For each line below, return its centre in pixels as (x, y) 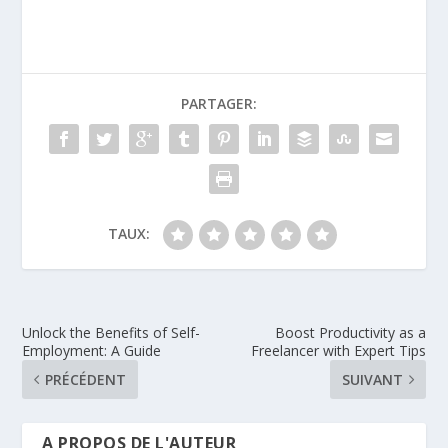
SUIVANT (372, 380)
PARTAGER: (219, 104)
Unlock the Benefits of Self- (111, 333)
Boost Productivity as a (350, 333)
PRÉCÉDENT (86, 380)
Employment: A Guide (92, 351)
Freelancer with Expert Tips (338, 351)
